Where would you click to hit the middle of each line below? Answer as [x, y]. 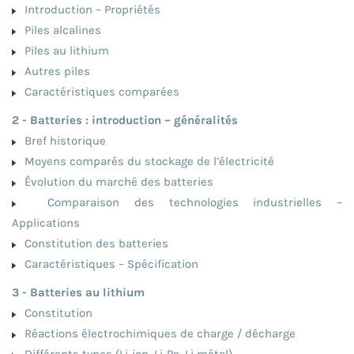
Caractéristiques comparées [99, 91]
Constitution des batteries [93, 243]
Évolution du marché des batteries [116, 181]
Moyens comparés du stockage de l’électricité [146, 161]
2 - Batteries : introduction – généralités [125, 120]
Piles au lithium [64, 50]
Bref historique [62, 140]
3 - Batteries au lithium [78, 292]
